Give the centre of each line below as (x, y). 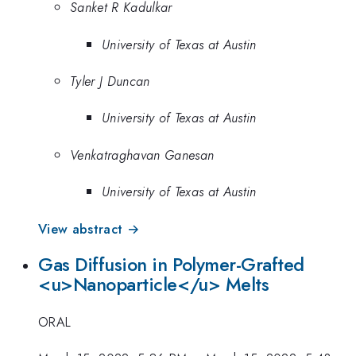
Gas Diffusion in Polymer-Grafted (172, 265)
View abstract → (89, 228)
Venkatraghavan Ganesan (142, 155)
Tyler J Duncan (110, 81)
